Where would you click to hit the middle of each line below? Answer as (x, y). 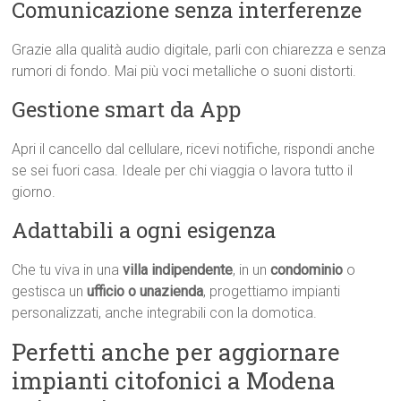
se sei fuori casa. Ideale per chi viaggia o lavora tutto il (183, 171)
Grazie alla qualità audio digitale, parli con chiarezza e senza (199, 50)
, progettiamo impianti (272, 292)
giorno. (34, 192)
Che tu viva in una (68, 270)
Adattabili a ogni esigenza (144, 230)
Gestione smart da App (127, 110)
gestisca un (50, 292)
